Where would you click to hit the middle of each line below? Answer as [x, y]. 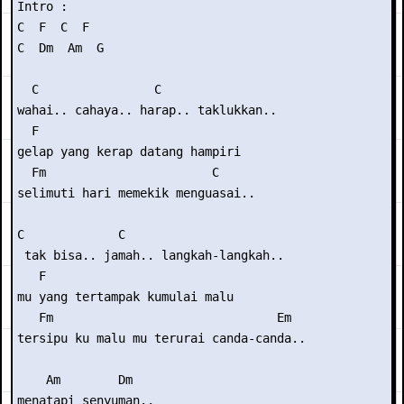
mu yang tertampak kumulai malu [125, 297]
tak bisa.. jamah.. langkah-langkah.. [151, 255]
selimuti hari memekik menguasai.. [136, 193]
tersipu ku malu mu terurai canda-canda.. [161, 338]
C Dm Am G [60, 48]
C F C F [53, 27]
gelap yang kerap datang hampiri [129, 151]
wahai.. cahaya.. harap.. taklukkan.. [147, 110]
